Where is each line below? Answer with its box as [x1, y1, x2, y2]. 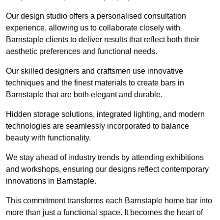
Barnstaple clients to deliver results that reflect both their [6, 35, 199, 44]
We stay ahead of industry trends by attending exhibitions [6, 153, 204, 162]
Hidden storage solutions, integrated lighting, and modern [6, 110, 205, 119]
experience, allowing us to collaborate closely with [6, 24, 180, 32]
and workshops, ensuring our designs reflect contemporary [6, 165, 209, 174]
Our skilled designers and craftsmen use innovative [6, 67, 183, 76]
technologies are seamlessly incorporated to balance [6, 122, 189, 131]
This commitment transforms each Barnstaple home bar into [6, 196, 212, 205]
